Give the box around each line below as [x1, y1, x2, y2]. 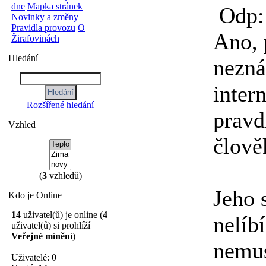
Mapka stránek [27, 1, 83, 11]
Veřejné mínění [11, 231, 72, 241]
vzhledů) [46, 170, 82, 180]
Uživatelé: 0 [11, 252, 56, 262]
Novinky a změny [11, 12, 78, 22]
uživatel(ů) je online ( [21, 210, 103, 220]
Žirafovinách [11, 33, 59, 43]
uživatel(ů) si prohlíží [11, 220, 90, 230]
